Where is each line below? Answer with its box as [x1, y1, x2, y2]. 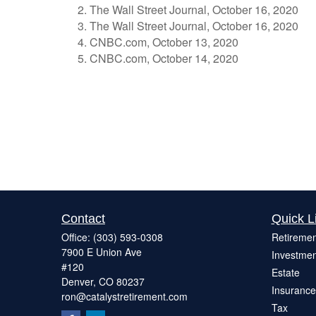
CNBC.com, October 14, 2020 [90, 50, 238, 67]
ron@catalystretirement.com [61, 289, 188, 303]
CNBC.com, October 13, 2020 [90, 34, 238, 51]
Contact [61, 212, 105, 226]
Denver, [61, 274, 96, 288]
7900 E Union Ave [61, 245, 142, 259]
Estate [271, 265, 300, 279]
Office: [61, 230, 93, 244]
